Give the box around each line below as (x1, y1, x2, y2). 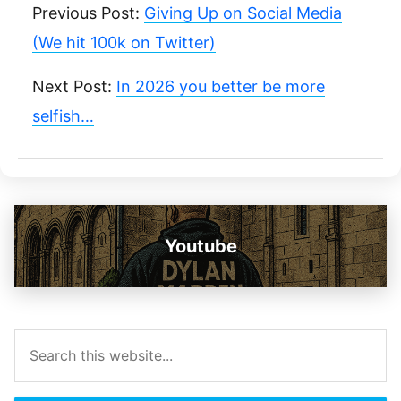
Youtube (164, 235, 237, 257)
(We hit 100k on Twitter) (32, 33, 216, 52)
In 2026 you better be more (116, 77, 325, 96)
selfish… (32, 107, 94, 125)
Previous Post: (32, 4, 144, 22)
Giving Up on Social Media (144, 4, 342, 22)
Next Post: (32, 77, 116, 96)
